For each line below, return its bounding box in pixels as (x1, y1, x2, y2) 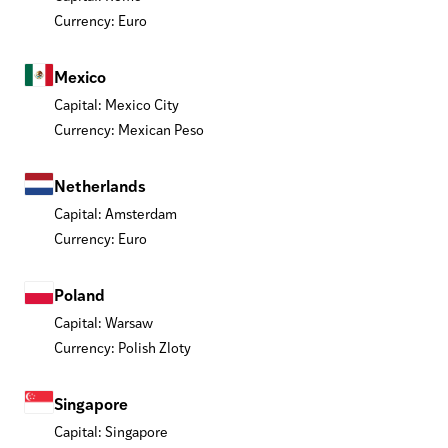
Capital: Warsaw (54, 312, 153, 332)
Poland (54, 282, 105, 306)
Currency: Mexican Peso (54, 119, 204, 139)
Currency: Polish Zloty (54, 337, 191, 357)
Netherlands (54, 173, 146, 197)
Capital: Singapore (54, 421, 168, 441)
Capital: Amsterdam (54, 203, 177, 223)
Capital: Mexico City (54, 94, 179, 114)
